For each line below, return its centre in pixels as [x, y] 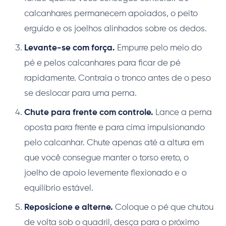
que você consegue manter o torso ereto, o [106, 158]
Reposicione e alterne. [69, 207]
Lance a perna [183, 112]
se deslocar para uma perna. [80, 93]
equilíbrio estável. [59, 188]
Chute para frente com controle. [89, 112]
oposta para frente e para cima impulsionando [115, 128]
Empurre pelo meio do [158, 48]
